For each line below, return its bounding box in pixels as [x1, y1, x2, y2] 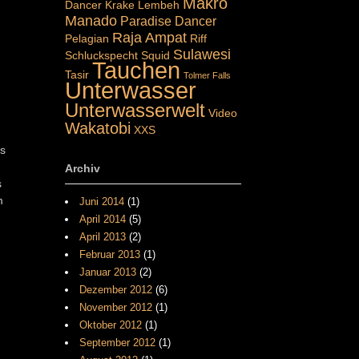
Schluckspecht [64, 48, 138, 62]
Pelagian [64, 31, 109, 45]
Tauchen [91, 57, 180, 83]
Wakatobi [64, 119, 131, 137]
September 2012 [79, 337, 155, 349]
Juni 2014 [79, 196, 124, 208]
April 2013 [79, 231, 126, 244]
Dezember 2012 [79, 284, 152, 296]
